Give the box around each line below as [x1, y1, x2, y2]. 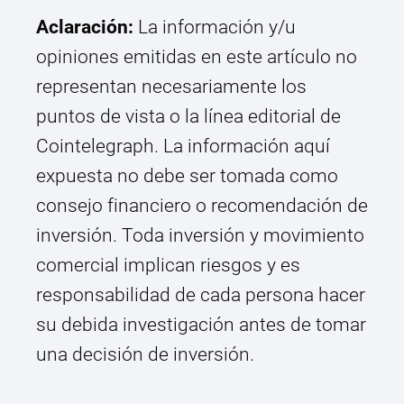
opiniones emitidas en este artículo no [36, 46, 357, 69]
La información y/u [133, 16, 296, 39]
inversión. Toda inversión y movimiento [36, 225, 364, 247]
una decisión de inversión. [36, 344, 254, 366]
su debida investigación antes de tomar [36, 314, 366, 336]
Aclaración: [36, 16, 133, 39]
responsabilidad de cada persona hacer [36, 284, 365, 307]
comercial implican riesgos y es [36, 254, 300, 277]
